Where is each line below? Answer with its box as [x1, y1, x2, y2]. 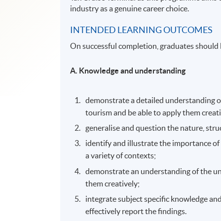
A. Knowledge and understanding [70, 66, 186, 75]
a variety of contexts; [85, 151, 158, 160]
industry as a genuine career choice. [70, 3, 189, 13]
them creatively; [85, 179, 142, 188]
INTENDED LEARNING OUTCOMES [70, 24, 213, 35]
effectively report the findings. [85, 207, 188, 216]
